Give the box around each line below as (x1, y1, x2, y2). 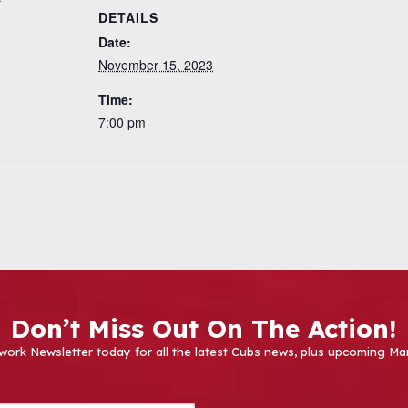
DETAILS (98, 8, 158, 26)
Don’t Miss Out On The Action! (11, 311, 397, 344)
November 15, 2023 (98, 56, 213, 74)
